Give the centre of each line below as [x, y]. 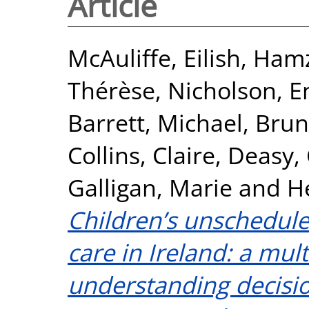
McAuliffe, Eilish [154, 57]
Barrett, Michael [155, 122]
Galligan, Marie [150, 187]
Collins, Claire [141, 154]
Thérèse [111, 90]
